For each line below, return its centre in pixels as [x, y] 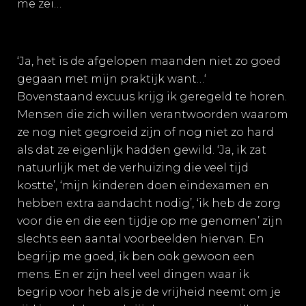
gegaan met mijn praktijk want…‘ [112, 79]
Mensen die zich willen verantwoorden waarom [153, 114]
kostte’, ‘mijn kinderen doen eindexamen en [143, 185]
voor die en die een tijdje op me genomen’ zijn [150, 221]
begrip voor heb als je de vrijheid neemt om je [149, 292]
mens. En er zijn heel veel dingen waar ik [133, 274]
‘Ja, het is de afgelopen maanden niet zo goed [149, 61]
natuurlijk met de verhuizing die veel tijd [133, 168]
